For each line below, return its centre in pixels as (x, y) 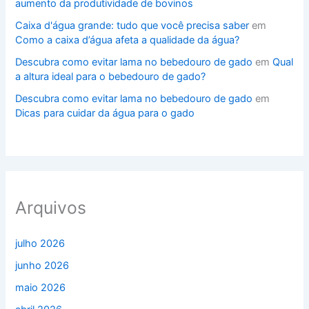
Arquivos (51, 207)
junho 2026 (42, 266)
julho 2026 (40, 244)
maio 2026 (41, 288)
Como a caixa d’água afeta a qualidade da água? (128, 40)
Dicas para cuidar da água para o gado (105, 113)
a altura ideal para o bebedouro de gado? (111, 76)
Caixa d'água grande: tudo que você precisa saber (132, 25)
